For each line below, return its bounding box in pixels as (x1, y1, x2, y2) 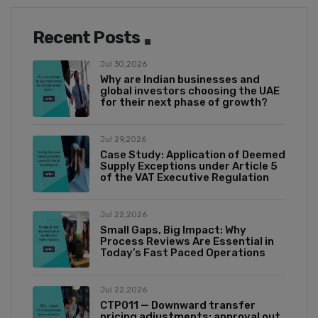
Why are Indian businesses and (100, 73, 260, 87)
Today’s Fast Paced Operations (100, 246, 265, 260)
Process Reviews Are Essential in (100, 235, 274, 248)
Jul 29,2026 (100, 135, 146, 145)
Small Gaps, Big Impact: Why (100, 224, 246, 237)
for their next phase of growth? (100, 96, 268, 109)
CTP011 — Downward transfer (100, 299, 256, 312)
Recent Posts (33, 28, 141, 48)
